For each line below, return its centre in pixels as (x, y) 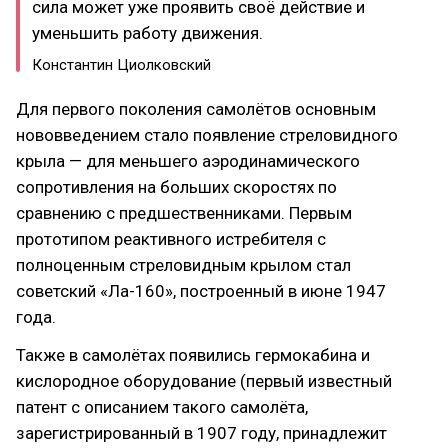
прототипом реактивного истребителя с (171, 238)
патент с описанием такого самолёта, (162, 406)
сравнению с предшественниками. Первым (184, 212)
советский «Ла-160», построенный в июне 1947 (201, 290)
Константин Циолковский (121, 64)
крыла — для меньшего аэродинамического (188, 160)
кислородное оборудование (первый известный (204, 380)
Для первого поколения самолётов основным (196, 108)
